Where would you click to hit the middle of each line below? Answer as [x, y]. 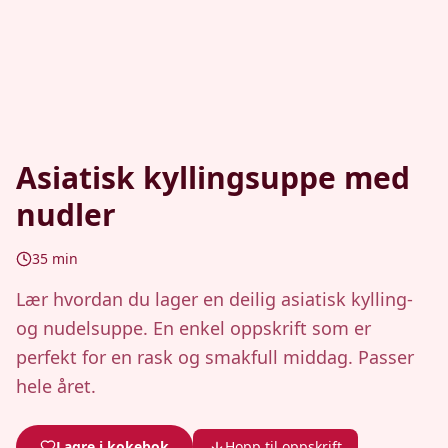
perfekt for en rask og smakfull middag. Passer [215, 357]
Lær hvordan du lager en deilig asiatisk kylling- [214, 299]
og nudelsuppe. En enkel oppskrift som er [193, 328]
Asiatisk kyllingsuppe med [213, 177]
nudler [66, 214]
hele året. [56, 386]
